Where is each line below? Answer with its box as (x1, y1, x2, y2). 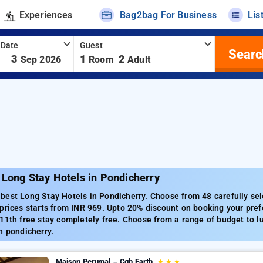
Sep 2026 (20, 54, 62, 65)
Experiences (19, 9, 72, 21)
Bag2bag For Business (120, 9, 217, 21)
